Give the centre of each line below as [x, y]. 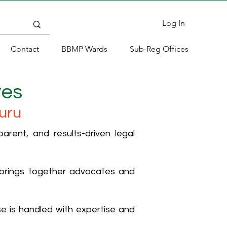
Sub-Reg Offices [159, 49]
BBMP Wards [84, 49]
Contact [25, 49]
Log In [174, 23]
